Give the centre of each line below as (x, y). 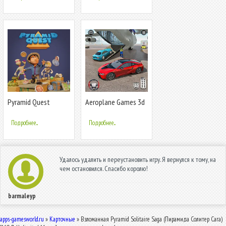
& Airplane (101, 111)
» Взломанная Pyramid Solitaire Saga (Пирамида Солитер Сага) (149, 219)
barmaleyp (22, 196)
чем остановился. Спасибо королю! (104, 169)
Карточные (62, 219)
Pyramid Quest (29, 102)
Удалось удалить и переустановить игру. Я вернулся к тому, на (138, 160)
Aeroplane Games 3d (115, 102)
